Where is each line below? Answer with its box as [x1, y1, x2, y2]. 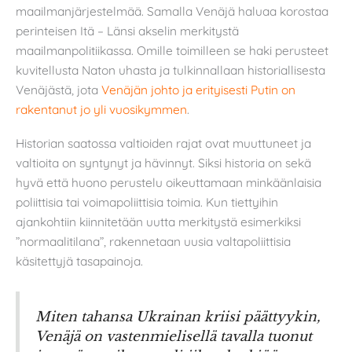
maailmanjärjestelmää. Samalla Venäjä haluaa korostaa [16, 2, 328, 19]
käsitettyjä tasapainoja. [16, 253, 143, 269]
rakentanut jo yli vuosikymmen [16, 101, 187, 117]
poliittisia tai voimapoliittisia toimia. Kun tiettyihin [16, 194, 278, 211]
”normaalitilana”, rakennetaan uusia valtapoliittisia [16, 233, 291, 250]
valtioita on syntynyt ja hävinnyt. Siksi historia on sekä [16, 155, 311, 171]
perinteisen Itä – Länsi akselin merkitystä [16, 22, 239, 38]
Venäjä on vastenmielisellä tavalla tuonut [35, 328, 312, 345]
